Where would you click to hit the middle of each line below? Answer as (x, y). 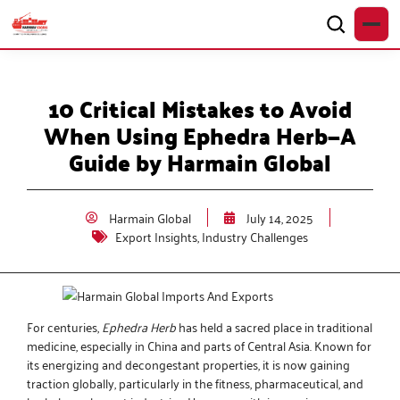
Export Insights (156, 236)
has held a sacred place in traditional (274, 326)
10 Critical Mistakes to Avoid (200, 109)
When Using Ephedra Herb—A (200, 136)
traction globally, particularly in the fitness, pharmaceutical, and (195, 383)
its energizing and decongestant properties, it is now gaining (188, 364)
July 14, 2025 (280, 217)
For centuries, (64, 326)
